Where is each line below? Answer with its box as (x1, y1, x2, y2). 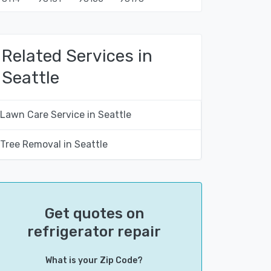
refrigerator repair (27, 223, 162, 240)
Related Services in (2, 46, 152, 66)
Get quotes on (44, 205, 144, 222)
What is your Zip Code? (45, 255, 143, 266)
